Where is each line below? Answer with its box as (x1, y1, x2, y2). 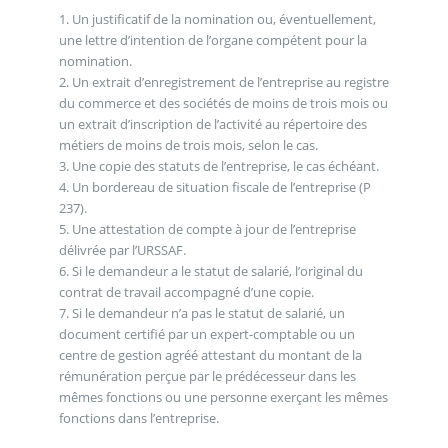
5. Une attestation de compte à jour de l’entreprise (58, 219, 356, 238)
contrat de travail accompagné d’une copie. (58, 282, 314, 301)
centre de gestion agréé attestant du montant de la (58, 345, 362, 364)
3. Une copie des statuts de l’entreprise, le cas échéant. (58, 156, 379, 175)
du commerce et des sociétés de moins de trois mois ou (58, 93, 388, 112)
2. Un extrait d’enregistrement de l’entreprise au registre (58, 72, 389, 91)
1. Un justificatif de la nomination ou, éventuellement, (58, 9, 376, 28)
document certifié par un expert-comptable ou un (58, 324, 355, 343)
